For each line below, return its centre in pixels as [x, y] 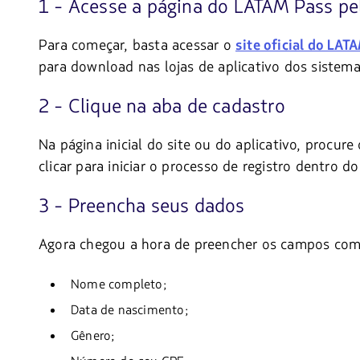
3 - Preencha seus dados [142, 207]
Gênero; [93, 336]
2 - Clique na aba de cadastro [162, 107]
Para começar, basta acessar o [137, 45]
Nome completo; [119, 285]
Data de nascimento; [129, 311]
